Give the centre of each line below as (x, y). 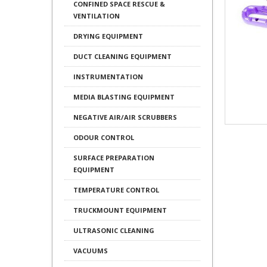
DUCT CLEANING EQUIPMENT (122, 56)
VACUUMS (91, 251)
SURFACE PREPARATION (114, 158)
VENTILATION (97, 16)
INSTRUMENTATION (108, 77)
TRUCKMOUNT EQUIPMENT (120, 210)
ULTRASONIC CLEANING (114, 230)
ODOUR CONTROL (104, 137)
